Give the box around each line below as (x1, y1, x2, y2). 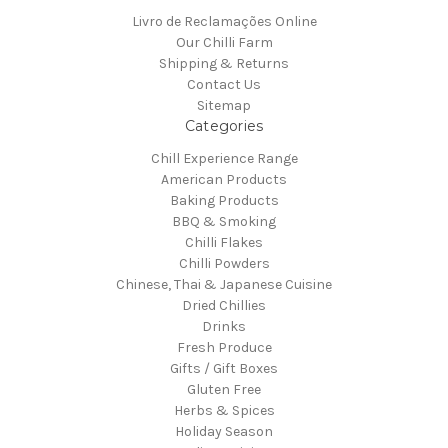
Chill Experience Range (150, 150, 298, 168)
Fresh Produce (176, 339, 272, 357)
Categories (184, 117, 264, 136)
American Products (161, 171, 287, 189)
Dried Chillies (182, 297, 266, 315)
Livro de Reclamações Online (131, 13, 317, 31)
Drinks (202, 318, 246, 336)
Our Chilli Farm (175, 34, 273, 52)
